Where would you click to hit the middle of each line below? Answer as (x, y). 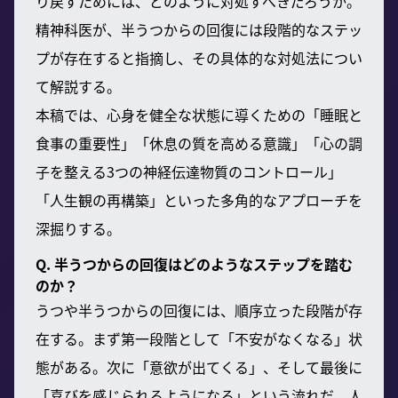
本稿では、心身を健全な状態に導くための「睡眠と (199, 114)
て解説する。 (78, 86)
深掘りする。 (78, 228)
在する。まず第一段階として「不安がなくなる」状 (199, 338)
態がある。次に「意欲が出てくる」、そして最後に (199, 366)
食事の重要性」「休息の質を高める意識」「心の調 (199, 143)
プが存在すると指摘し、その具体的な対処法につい (199, 57)
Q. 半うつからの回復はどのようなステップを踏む (194, 263)
